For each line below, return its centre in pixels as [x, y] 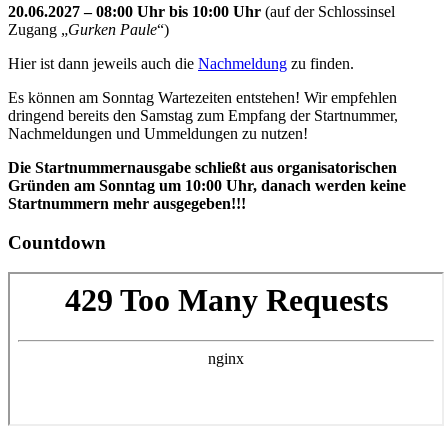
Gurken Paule [112, 29]
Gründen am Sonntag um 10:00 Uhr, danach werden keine [207, 185]
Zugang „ [38, 29]
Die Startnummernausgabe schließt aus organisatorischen [202, 167]
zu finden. [320, 63]
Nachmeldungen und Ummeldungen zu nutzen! [158, 133]
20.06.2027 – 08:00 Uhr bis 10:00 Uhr [134, 11]
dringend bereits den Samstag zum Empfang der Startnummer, [203, 115]
